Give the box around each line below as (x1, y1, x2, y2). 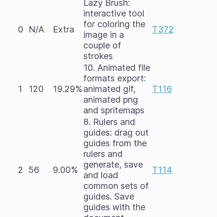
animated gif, (83, 84, 136, 94)
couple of (83, 40, 121, 50)
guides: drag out (83, 127, 149, 138)
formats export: (83, 73, 146, 83)
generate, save (83, 159, 143, 170)
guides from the (83, 138, 147, 148)
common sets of (83, 181, 149, 191)
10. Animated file (83, 62, 150, 73)
